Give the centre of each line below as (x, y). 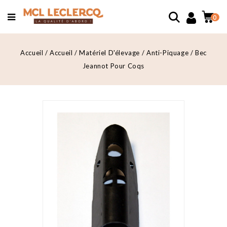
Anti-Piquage (167, 53)
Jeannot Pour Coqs (113, 66)
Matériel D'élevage (110, 53)
